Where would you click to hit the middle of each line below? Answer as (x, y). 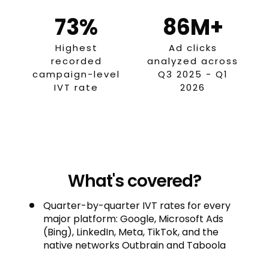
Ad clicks (193, 48)
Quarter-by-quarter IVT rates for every (137, 206)
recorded (76, 61)
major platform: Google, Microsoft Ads (133, 219)
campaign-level (76, 74)
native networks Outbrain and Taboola (134, 245)
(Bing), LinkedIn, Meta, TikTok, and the (131, 232)
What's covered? (134, 181)
